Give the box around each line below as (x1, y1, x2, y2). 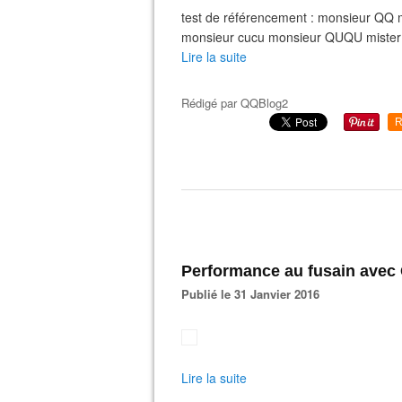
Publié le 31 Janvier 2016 (189, 285, 319, 302)
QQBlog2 (240, 94, 288, 111)
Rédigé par (181, 94, 240, 111)
